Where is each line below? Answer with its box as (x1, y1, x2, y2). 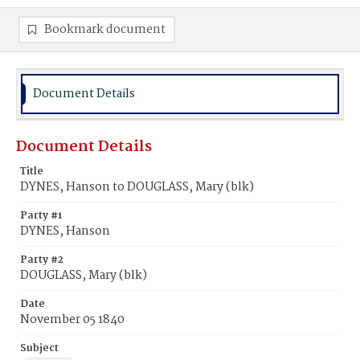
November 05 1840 (20, 310, 125, 329)
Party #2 (20, 252, 63, 268)
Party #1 (20, 207, 62, 224)
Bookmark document (44, 20, 166, 39)
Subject (20, 340, 59, 357)
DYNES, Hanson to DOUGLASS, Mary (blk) (20, 178, 254, 197)
